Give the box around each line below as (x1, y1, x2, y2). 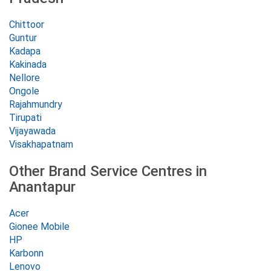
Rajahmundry (9, 99, 62, 110)
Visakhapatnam (9, 139, 73, 150)
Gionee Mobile (9, 221, 70, 232)
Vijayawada (9, 125, 56, 137)
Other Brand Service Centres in (9, 163, 207, 180)
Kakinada (9, 59, 47, 70)
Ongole (9, 85, 39, 97)
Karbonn (9, 247, 44, 259)
